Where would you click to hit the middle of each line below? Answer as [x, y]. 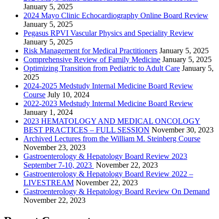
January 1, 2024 [48, 112]
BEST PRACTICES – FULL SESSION [87, 130]
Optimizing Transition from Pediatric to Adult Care [102, 68]
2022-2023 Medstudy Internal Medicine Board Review [108, 104]
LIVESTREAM [49, 183]
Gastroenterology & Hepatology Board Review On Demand [117, 192]
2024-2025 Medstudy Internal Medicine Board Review [108, 86]
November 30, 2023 [183, 130]
